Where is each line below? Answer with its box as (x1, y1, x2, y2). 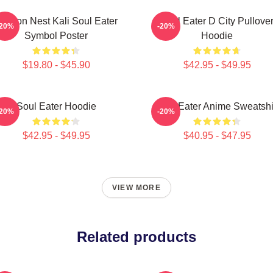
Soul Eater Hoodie (16, 101, 96, 112)
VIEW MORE (112, 183, 161, 192)
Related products (77, 229, 196, 245)
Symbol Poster (24, 30, 88, 41)
